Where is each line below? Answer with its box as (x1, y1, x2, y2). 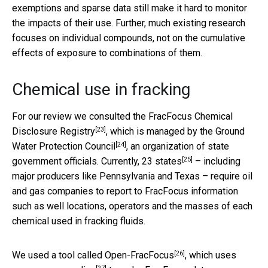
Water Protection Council (12, 140, 115, 152)
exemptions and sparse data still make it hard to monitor (12, 2, 247, 14)
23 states (142, 155, 182, 167)
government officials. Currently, (12, 155, 142, 167)
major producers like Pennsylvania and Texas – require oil (12, 170, 252, 182)
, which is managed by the (106, 125, 215, 137)
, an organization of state (126, 140, 229, 152)
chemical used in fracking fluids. (12, 215, 145, 227)
